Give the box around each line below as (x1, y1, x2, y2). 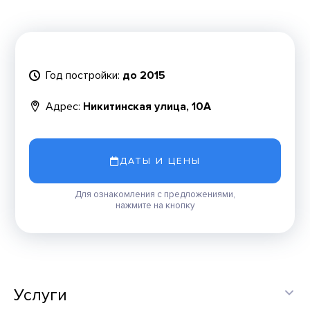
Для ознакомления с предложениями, (75, 189, 235, 200)
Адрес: (46, 99, 81, 113)
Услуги (14, 285, 67, 305)
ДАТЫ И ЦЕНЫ (119, 155, 201, 167)
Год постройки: (46, 68, 120, 82)
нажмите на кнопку (115, 200, 195, 211)
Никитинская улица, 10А (83, 99, 212, 113)
